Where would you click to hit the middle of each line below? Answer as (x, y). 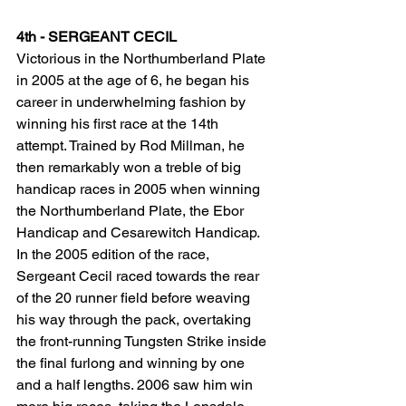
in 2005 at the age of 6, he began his (135, 80)
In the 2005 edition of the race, (115, 254)
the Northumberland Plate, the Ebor (132, 210)
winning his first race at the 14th (119, 123)
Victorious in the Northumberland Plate (143, 58)
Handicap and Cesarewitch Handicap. (140, 232)
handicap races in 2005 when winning (140, 188)
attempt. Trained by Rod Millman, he (132, 145)
